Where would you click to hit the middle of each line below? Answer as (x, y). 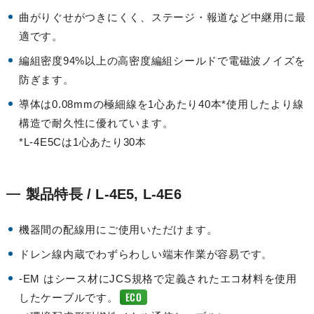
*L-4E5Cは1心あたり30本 (82, 142)
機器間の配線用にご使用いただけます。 (118, 229)
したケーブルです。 (68, 297)
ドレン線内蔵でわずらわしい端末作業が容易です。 (146, 254)
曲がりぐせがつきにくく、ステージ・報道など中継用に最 (162, 17)
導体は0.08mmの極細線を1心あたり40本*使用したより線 (161, 104)
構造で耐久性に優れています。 (96, 123)
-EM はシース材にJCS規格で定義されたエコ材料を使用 (158, 278)
